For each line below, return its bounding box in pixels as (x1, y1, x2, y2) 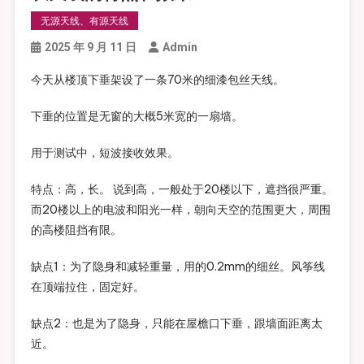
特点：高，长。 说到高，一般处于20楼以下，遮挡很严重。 (30, 181, 333, 197)
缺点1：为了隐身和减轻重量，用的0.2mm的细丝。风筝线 (30, 258, 325, 274)
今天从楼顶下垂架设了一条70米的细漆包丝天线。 (30, 71, 284, 87)
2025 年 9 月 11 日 (44, 40, 136, 54)
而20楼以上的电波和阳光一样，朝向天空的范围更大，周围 (30, 201, 331, 217)
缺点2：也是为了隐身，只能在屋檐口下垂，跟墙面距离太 (30, 315, 323, 331)
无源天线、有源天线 (40, 14, 128, 27)
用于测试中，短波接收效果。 (30, 145, 179, 160)
